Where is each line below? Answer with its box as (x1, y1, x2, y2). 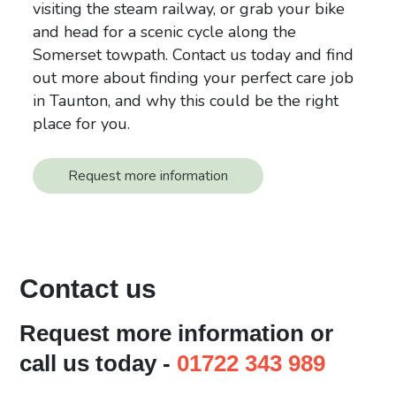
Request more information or (19, 319, 334, 346)
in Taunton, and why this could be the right (33, 89, 339, 111)
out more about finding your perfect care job (33, 66, 354, 88)
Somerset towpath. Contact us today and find (33, 43, 354, 65)
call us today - (19, 349, 178, 377)
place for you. (33, 112, 131, 134)
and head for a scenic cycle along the (33, 20, 297, 42)
